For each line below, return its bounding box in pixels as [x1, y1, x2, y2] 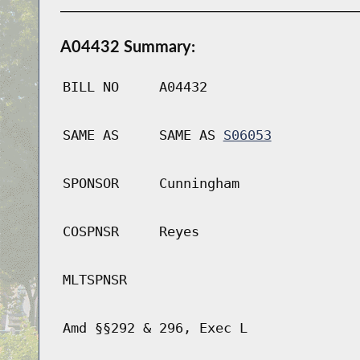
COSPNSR [62, 223, 119, 240]
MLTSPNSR [62, 272, 127, 288]
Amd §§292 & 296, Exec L [62, 320, 247, 337]
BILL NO [62, 79, 119, 96]
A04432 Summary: [59, 36, 195, 56]
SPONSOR [62, 175, 119, 192]
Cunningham [158, 175, 239, 192]
